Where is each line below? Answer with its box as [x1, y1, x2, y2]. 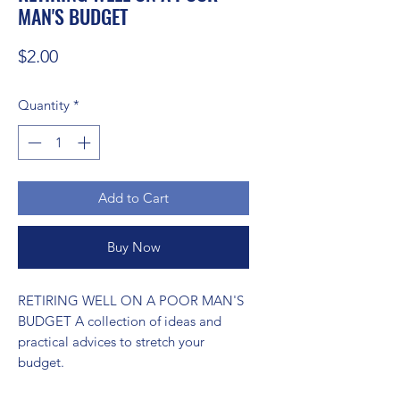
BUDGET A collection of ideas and [18, 312, 221, 329]
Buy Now [106, 237, 161, 255]
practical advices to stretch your [18, 332, 204, 350]
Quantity [18, 96, 70, 114]
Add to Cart [98, 188, 169, 206]
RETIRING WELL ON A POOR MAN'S [18, 291, 244, 309]
